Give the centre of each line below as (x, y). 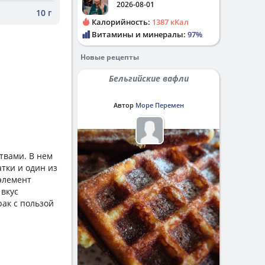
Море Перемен (159, 105)
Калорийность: (121, 22)
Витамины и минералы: (139, 34)
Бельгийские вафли (151, 78)
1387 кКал (170, 22)
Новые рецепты (110, 57)
